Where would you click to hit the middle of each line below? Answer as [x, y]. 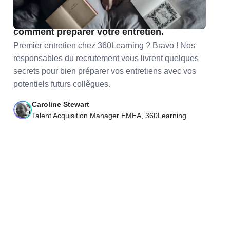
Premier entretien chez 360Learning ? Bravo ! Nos [104, 45]
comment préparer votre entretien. [88, 32]
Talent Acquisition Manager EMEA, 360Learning [109, 116]
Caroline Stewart [60, 104]
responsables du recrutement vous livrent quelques [106, 58]
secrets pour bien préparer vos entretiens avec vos [104, 71]
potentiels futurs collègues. [62, 84]
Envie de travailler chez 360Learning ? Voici [109, 17]
